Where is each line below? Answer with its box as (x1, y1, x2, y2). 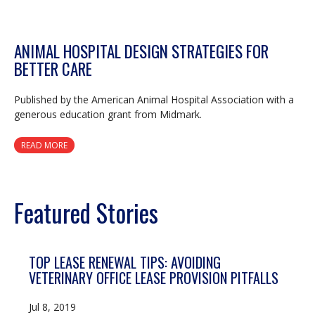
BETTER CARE (14, 57, 92, 82)
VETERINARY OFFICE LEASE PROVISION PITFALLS (29, 267, 278, 289)
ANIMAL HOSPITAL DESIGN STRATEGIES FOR (14, 39, 269, 64)
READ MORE (21, 139, 67, 152)
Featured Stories (14, 194, 158, 231)
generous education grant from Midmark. (14, 108, 202, 122)
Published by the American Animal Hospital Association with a (14, 93, 294, 107)
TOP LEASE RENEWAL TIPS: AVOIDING (29, 252, 221, 274)
